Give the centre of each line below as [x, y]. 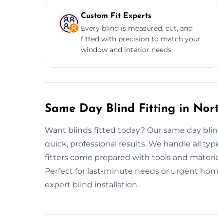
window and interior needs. [127, 49]
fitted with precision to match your [141, 39]
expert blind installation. [92, 184]
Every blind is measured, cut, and [137, 28]
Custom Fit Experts [116, 16]
